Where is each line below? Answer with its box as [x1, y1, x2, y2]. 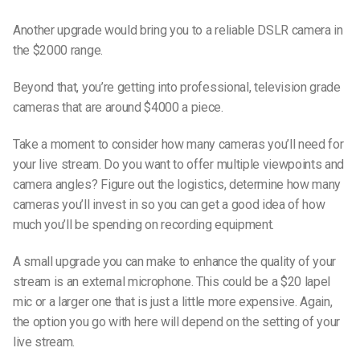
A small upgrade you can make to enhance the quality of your [13, 253, 337, 269]
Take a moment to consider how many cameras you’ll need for [13, 136, 344, 152]
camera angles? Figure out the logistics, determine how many [13, 176, 342, 192]
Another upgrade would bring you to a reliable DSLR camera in [13, 22, 343, 39]
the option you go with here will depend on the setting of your [13, 313, 341, 329]
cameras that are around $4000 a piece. [13, 99, 223, 115]
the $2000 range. [13, 43, 103, 59]
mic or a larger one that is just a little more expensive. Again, [13, 293, 333, 309]
